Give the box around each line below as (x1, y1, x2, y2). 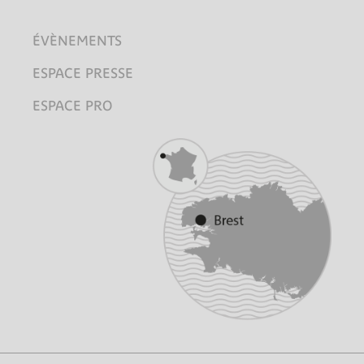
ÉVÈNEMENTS (32, 32, 122, 50)
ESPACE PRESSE (32, 65, 133, 82)
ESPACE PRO (32, 97, 112, 115)
